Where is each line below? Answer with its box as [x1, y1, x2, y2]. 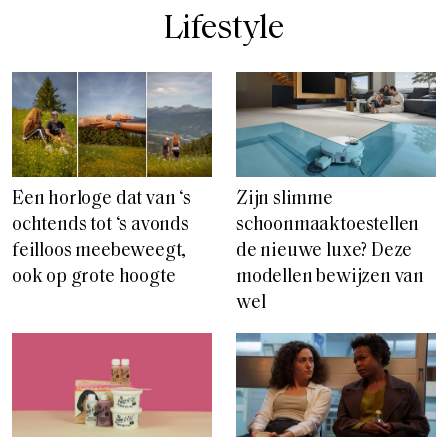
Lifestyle [164, 11, 284, 47]
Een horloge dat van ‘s [12, 189, 191, 209]
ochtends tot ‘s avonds [12, 215, 189, 235]
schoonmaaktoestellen [236, 215, 420, 235]
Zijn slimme [236, 189, 333, 209]
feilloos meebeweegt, [12, 241, 187, 261]
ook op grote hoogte [12, 267, 176, 287]
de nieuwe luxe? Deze [236, 241, 413, 261]
